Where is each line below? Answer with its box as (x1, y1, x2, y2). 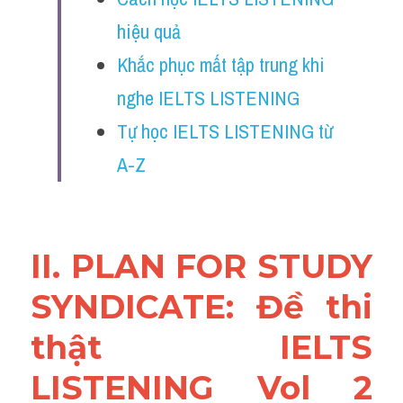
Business (67, 172, 116, 192)
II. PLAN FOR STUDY (31, 246, 372, 286)
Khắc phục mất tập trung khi (117, 51, 325, 78)
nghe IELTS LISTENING (117, 85, 300, 112)
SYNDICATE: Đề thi (31, 287, 372, 327)
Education (67, 130, 120, 150)
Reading (67, 6, 112, 26)
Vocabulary (67, 89, 125, 109)
